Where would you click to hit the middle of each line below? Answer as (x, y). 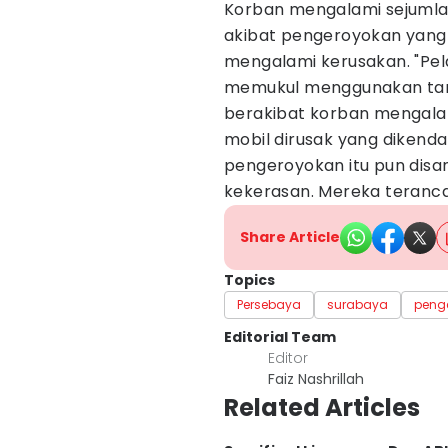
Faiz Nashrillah (316, 379)
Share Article (290, 237)
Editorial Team (280, 337)
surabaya (357, 304)
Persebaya (269, 304)
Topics (249, 280)
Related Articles (322, 407)
